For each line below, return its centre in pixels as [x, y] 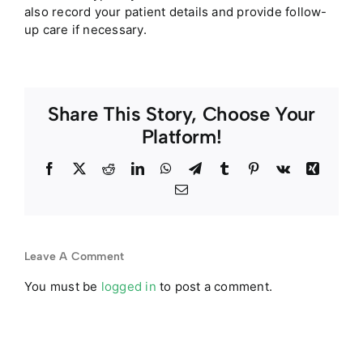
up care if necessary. [85, 30]
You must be [63, 286]
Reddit [132, 167]
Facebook [81, 167]
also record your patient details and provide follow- [176, 12]
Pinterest [282, 167]
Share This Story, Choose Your [181, 113]
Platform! [181, 136]
